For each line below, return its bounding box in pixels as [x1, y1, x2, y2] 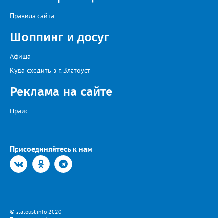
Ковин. [11, 4, 32, 13]
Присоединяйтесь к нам [10, 144, 92, 154]
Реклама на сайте [10, 84, 112, 100]
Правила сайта [10, 11, 54, 20]
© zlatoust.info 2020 [10, 208, 62, 216]
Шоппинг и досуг [10, 30, 109, 45]
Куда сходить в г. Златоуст [10, 66, 90, 75]
